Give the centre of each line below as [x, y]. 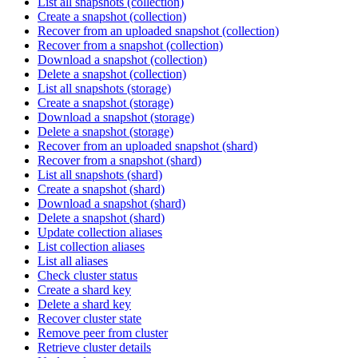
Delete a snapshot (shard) [101, 218]
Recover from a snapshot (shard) [119, 161]
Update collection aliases [100, 233]
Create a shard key [84, 290]
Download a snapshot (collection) [122, 60]
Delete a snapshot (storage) [105, 132]
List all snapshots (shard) [100, 175]
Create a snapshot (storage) [105, 103]
